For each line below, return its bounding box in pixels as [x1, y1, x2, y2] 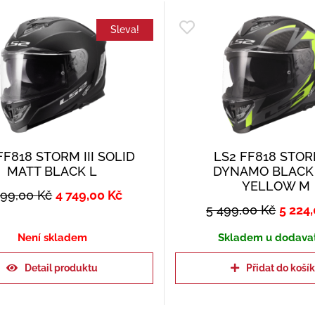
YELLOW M [242, 179, 311, 194]
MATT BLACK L [7, 164, 98, 179]
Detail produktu [25, 262, 98, 274]
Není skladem [17, 231, 87, 245]
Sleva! [110, 24, 139, 36]
